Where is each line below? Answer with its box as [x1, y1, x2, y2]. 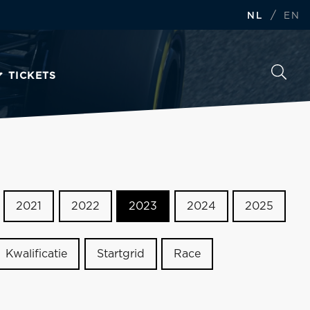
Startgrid [96, 248, 145, 259]
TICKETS [8, 71, 57, 81]
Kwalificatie [6, 248, 68, 259]
